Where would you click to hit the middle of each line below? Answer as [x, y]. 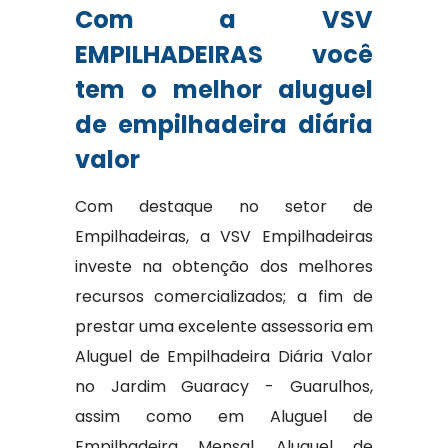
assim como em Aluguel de [224, 416]
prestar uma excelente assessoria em [224, 326]
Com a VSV [224, 19]
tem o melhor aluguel [224, 89]
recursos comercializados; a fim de [224, 296]
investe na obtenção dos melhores [224, 266]
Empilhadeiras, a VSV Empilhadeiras [224, 236]
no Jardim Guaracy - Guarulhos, [224, 386]
